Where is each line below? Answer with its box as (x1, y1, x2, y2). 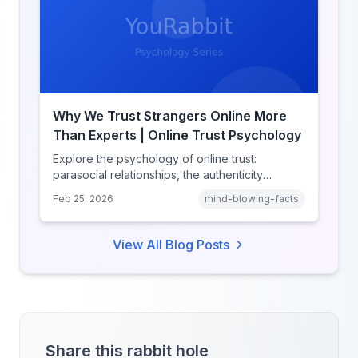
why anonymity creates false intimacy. (53, 200, 250, 213)
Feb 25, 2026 (53, 193, 113, 205)
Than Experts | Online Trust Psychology (53, 127, 301, 143)
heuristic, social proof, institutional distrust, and (53, 184, 296, 197)
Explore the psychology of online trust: (53, 152, 257, 165)
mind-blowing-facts (205, 193, 299, 205)
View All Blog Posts (113, 237, 229, 253)
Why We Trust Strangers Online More (53, 108, 287, 124)
